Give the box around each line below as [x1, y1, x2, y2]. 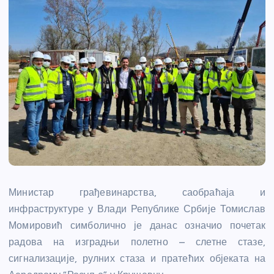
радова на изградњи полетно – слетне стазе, [9, 236, 265, 248]
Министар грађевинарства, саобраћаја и [9, 187, 265, 199]
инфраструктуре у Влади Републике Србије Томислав [9, 203, 265, 215]
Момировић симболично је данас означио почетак [9, 220, 265, 232]
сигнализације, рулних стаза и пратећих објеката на [9, 253, 265, 265]
